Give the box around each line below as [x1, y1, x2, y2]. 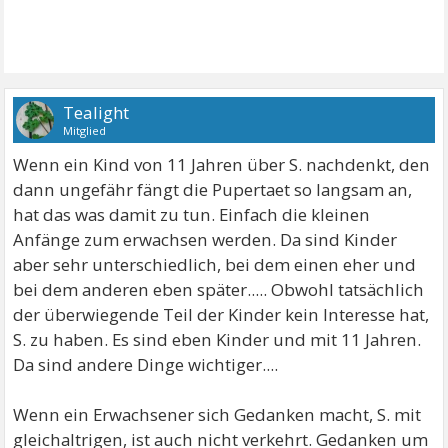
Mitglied [63, 123, 107, 138]
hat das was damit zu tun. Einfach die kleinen [13, 203, 371, 226]
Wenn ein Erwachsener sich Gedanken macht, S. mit [13, 403, 422, 426]
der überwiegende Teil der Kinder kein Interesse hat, [13, 303, 430, 326]
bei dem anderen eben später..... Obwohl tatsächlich [13, 278, 425, 301]
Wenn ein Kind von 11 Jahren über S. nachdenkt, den [13, 153, 431, 176]
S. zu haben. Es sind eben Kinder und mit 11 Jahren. [13, 328, 422, 351]
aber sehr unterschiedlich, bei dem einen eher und [13, 253, 417, 276]
